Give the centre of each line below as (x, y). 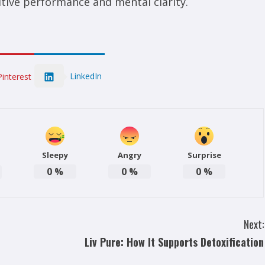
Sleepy (55, 155)
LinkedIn (86, 76)
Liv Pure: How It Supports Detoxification (174, 242)
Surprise (204, 155)
